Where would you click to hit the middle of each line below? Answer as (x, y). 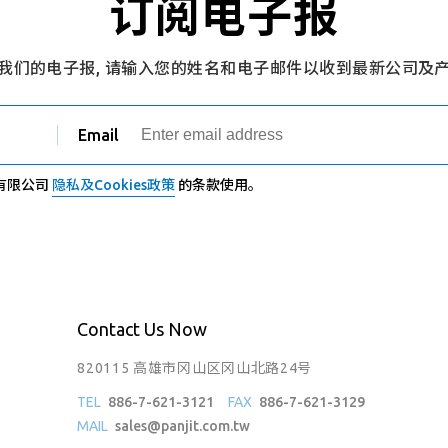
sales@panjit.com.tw (183, 425)
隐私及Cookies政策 (113, 184)
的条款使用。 (218, 184)
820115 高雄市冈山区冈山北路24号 (195, 367)
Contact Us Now (142, 328)
